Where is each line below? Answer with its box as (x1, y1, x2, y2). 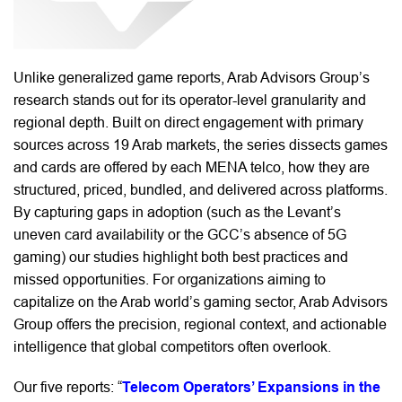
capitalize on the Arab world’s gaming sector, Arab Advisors (13, 293, 388, 310)
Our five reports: (13, 379, 118, 395)
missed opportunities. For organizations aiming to (13, 271, 326, 287)
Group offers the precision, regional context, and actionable (13, 316, 387, 332)
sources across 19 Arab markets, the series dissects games (13, 136, 388, 153)
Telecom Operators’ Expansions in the (122, 379, 380, 395)
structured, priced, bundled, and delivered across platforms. (13, 181, 388, 197)
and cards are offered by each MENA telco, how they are (13, 159, 370, 175)
